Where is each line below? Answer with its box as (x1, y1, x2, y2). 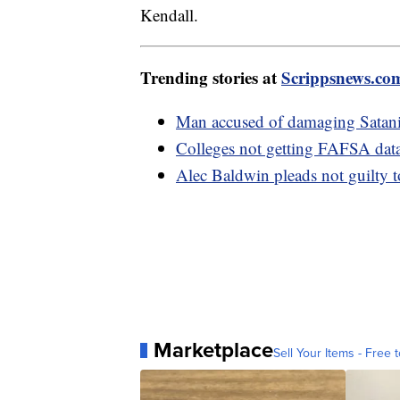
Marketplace (154, 334, 273, 367)
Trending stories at (140, 65, 281, 90)
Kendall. (140, 4, 204, 27)
